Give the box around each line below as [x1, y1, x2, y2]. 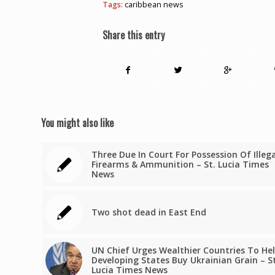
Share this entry [103, 27, 165, 42]
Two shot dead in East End [91, 206, 206, 218]
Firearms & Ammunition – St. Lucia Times [91, 158, 269, 170]
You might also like [41, 115, 114, 130]
